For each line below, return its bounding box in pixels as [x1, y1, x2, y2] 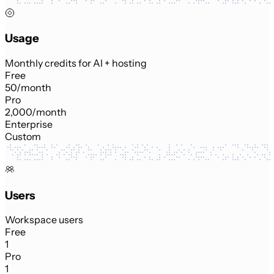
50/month [5, 81, 51, 94]
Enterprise [5, 117, 53, 130]
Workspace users [5, 213, 83, 226]
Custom [5, 130, 41, 143]
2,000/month [5, 105, 67, 118]
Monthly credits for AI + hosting [5, 56, 147, 69]
